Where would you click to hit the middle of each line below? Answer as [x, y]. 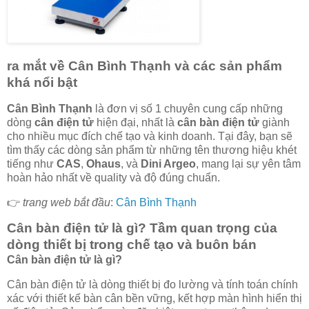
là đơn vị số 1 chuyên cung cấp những [188, 108]
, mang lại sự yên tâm [248, 163]
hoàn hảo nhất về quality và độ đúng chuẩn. [113, 177]
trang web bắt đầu [67, 202]
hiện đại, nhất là [136, 122]
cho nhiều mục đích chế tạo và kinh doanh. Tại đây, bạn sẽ [150, 136]
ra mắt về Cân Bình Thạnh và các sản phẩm [144, 66]
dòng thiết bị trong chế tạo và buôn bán [132, 245]
